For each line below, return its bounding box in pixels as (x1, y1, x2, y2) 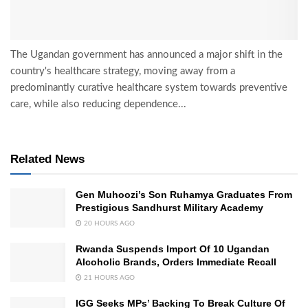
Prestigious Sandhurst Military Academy (76, 202, 263, 214)
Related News (10, 153, 85, 166)
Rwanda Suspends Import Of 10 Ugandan (76, 243, 269, 255)
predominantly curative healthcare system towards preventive (10, 82, 287, 93)
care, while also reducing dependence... (10, 99, 186, 110)
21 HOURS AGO (82, 274, 135, 282)
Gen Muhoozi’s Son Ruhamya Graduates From (76, 189, 292, 201)
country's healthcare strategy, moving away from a (10, 66, 235, 77)
